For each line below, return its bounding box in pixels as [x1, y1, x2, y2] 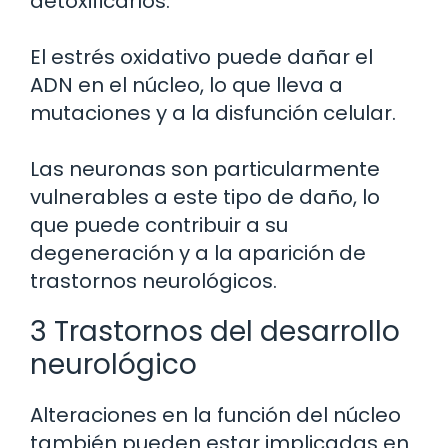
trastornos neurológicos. [30, 267, 277, 296]
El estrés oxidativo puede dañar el [30, 43, 373, 72]
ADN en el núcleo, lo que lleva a [30, 71, 343, 100]
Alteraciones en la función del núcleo [30, 401, 401, 430]
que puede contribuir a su [30, 211, 288, 240]
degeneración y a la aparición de [30, 239, 366, 268]
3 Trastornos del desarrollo [30, 312, 400, 352]
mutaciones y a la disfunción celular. [30, 99, 396, 128]
